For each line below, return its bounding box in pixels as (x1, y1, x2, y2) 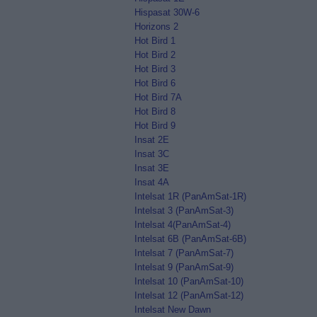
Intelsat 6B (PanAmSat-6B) (134, 234, 246, 244)
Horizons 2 (134, 21, 178, 32)
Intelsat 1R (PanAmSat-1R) (134, 191, 246, 202)
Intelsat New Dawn (134, 304, 211, 315)
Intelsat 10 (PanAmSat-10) (134, 276, 243, 287)
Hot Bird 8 (134, 106, 175, 117)
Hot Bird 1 (134, 35, 175, 46)
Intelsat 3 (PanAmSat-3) (134, 205, 234, 216)
